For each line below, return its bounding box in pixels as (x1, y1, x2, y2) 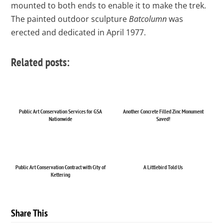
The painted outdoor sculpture (11, 13, 129, 24)
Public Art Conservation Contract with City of (15, 163, 106, 171)
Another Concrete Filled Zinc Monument (122, 107, 204, 115)
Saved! (156, 114, 170, 122)
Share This (11, 206, 48, 219)
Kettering (50, 170, 70, 178)
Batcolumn (129, 13, 167, 24)
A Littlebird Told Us (143, 163, 183, 171)
